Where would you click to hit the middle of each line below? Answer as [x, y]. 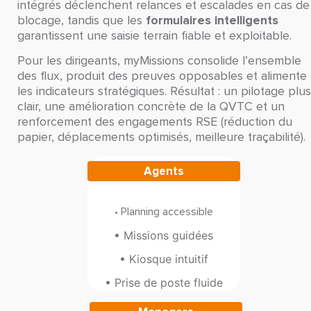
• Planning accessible [163, 211]
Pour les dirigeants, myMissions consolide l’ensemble [159, 61]
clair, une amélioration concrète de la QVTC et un [151, 107]
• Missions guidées [163, 235]
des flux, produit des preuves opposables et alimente [162, 77]
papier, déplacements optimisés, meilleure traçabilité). [161, 138]
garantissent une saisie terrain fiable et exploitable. [154, 36]
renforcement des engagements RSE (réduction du [155, 123]
